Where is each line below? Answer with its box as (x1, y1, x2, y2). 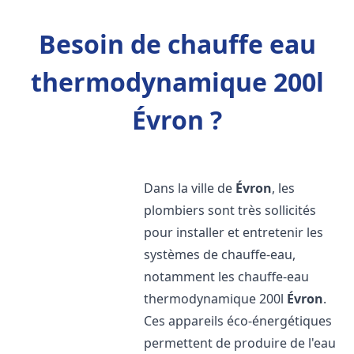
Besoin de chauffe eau (38, 27, 316, 61)
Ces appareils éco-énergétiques (144, 312, 333, 330)
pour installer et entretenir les (144, 224, 324, 241)
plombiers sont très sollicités (144, 201, 317, 219)
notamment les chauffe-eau (144, 268, 310, 285)
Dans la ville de (144, 179, 236, 197)
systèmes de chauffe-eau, (144, 246, 296, 263)
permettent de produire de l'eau (144, 334, 337, 352)
